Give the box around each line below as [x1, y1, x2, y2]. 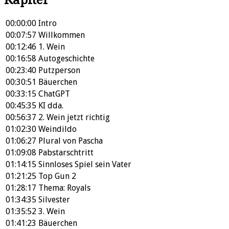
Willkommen [38, 30, 85, 40]
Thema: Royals [38, 183, 90, 193]
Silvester [38, 195, 70, 205]
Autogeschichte [38, 54, 95, 64]
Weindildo [38, 124, 77, 134]
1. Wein [38, 42, 65, 52]
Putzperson [38, 65, 80, 76]
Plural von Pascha [38, 136, 103, 146]
